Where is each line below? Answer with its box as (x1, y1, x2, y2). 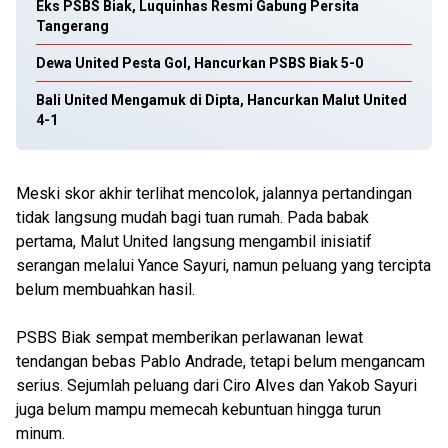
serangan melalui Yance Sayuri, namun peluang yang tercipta (16, 256, 431, 275)
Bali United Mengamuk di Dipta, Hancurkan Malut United (36, 92, 407, 108)
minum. (16, 424, 65, 443)
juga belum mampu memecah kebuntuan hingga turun (16, 400, 381, 419)
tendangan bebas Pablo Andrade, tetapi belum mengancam (16, 352, 425, 371)
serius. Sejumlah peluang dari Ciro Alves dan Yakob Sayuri (16, 376, 417, 395)
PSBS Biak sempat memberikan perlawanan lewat (16, 328, 363, 347)
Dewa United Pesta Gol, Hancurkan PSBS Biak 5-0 (36, 55, 363, 71)
